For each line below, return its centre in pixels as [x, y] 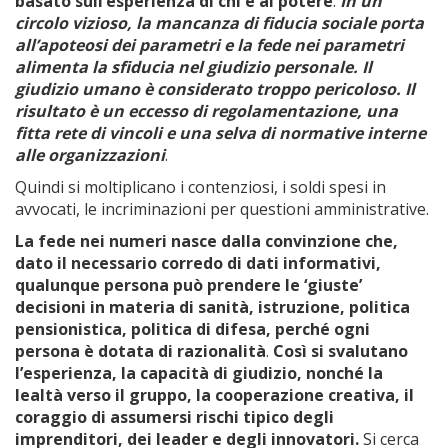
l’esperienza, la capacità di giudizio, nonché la [199, 373]
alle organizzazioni [90, 155]
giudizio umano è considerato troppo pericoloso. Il [215, 89]
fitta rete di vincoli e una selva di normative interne [220, 133]
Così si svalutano [340, 351]
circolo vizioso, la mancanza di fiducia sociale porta [219, 23]
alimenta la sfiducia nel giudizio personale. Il [193, 67]
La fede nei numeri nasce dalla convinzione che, [206, 241]
